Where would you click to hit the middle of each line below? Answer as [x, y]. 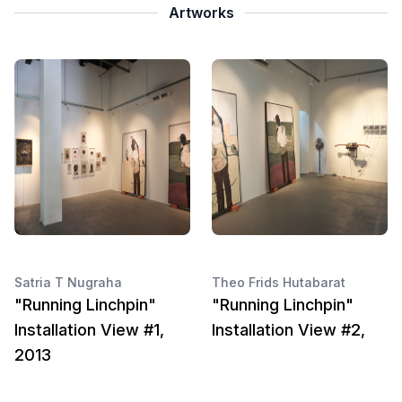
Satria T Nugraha [68, 282]
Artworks [201, 13]
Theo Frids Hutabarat [279, 282]
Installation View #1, [89, 330]
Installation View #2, [288, 330]
